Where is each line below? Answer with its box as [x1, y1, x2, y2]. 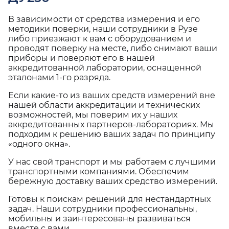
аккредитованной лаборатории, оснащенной [8, 63, 201, 73]
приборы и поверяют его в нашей [8, 53, 155, 63]
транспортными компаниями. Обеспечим [8, 167, 189, 176]
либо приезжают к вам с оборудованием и [8, 34, 191, 43]
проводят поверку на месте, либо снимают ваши [8, 43, 217, 53]
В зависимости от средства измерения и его [8, 14, 200, 24]
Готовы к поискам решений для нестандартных [8, 194, 211, 204]
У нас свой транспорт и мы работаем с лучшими [8, 157, 216, 167]
